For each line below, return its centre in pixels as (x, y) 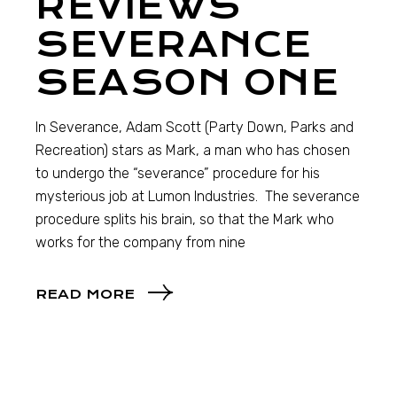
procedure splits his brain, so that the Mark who (185, 220)
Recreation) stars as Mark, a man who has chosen (193, 151)
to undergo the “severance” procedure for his (178, 174)
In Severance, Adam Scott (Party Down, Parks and (195, 128)
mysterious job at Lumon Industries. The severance (198, 197)
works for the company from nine (141, 243)
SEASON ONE (188, 83)
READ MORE (86, 294)
